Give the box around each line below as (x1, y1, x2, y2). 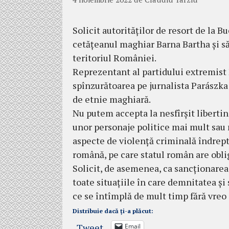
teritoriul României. (73, 51, 156, 64)
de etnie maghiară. (73, 93, 151, 105)
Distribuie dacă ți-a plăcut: (73, 207, 153, 215)
